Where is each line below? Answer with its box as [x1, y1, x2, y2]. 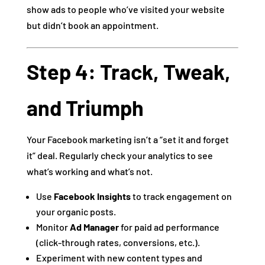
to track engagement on [130, 190, 232, 202]
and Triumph [26, 95, 144, 121]
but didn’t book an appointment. [26, 20, 159, 31]
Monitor [35, 221, 70, 233]
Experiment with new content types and [35, 252, 202, 264]
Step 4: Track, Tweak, [26, 59, 231, 85]
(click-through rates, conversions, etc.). [35, 237, 200, 248]
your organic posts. [35, 206, 116, 218]
